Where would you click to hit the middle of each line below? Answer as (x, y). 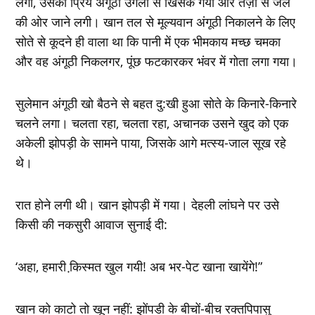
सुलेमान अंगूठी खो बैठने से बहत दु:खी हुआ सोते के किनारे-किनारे (156, 103)
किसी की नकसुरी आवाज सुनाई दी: (92, 224)
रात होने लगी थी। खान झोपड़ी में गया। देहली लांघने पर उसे (148, 204)
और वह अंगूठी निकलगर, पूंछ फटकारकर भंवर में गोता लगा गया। (157, 61)
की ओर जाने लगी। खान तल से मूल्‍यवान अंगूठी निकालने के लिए (156, 21)
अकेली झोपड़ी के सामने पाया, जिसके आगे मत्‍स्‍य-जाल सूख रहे (151, 142)
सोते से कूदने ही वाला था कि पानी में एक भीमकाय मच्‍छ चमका (148, 41)
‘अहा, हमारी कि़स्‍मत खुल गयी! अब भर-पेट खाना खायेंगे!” (139, 266)
